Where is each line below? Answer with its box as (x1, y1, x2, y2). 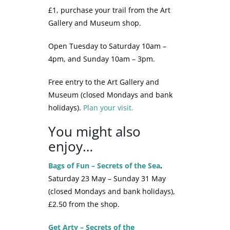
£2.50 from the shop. (48, 199, 120, 209)
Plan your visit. (83, 103, 133, 113)
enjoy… (48, 138, 93, 156)
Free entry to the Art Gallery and (48, 77, 159, 87)
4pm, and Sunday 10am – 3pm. (48, 54, 155, 64)
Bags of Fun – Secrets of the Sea (48, 161, 160, 171)
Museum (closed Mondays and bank (48, 90, 172, 100)
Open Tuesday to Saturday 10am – (48, 41, 166, 51)
